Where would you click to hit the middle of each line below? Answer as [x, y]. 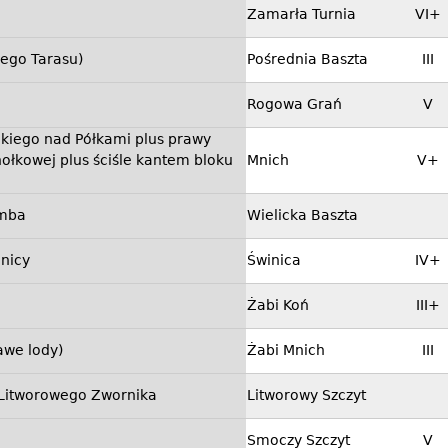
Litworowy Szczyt [306, 395]
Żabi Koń [278, 305]
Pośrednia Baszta [307, 59]
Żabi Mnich [286, 350]
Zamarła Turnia [301, 14]
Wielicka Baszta [302, 215]
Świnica [274, 260]
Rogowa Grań [294, 104]
